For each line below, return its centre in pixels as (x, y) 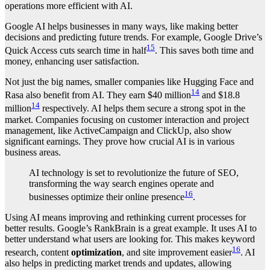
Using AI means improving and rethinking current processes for (125, 217)
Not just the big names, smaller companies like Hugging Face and (129, 81)
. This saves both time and (204, 50)
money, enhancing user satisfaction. (72, 61)
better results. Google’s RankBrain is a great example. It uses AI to (131, 228)
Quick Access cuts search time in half (76, 50)
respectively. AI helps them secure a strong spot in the (143, 108)
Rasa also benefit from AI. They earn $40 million (98, 95)
